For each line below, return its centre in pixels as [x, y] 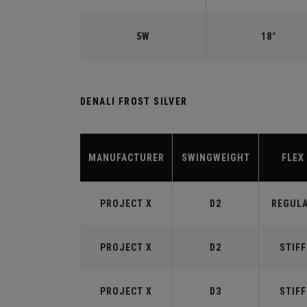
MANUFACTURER [126, 158]
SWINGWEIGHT [216, 158]
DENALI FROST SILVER [134, 101]
